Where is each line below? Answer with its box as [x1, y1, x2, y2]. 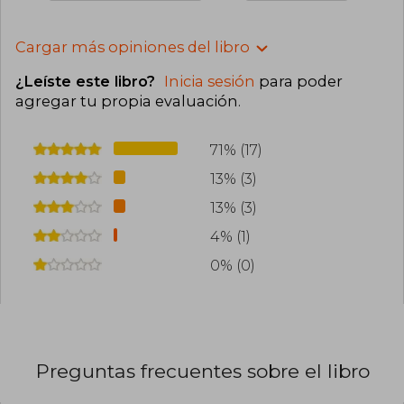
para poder [255, 72, 343, 91]
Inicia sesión [164, 72, 255, 91]
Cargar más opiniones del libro [15, 38, 250, 57]
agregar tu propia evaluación [15, 92, 238, 111]
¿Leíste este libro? [15, 72, 160, 91]
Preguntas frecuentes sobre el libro [36, 359, 370, 382]
